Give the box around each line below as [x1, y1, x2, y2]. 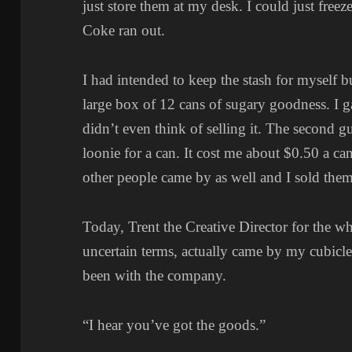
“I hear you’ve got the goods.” [82, 317, 266, 334]
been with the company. [82, 267, 227, 284]
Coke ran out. [82, 22, 166, 39]
